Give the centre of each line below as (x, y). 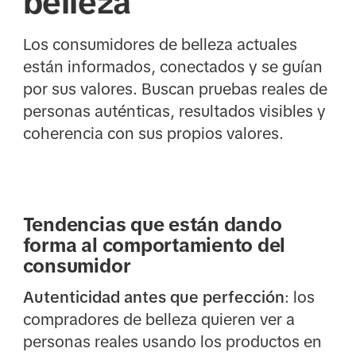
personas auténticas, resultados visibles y (174, 111)
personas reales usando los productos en (172, 342)
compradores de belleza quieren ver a (159, 320)
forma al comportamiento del (154, 246)
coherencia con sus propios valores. (153, 133)
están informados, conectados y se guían (172, 66)
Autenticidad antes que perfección (153, 298)
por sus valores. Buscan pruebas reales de (175, 89)
